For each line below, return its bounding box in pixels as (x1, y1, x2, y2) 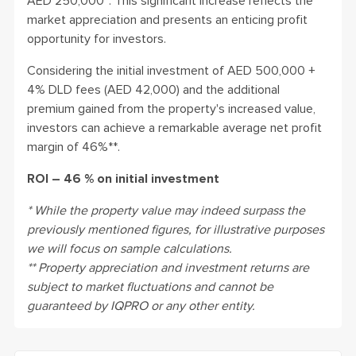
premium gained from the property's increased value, (27, 100, 316, 117)
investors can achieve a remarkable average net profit (27, 119, 323, 136)
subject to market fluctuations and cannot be (27, 278, 274, 295)
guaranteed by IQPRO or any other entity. (27, 297, 256, 314)
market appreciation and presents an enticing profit (27, 11, 308, 28)
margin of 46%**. (27, 138, 121, 155)
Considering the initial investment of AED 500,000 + (27, 62, 316, 79)
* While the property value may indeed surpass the (27, 202, 306, 219)
